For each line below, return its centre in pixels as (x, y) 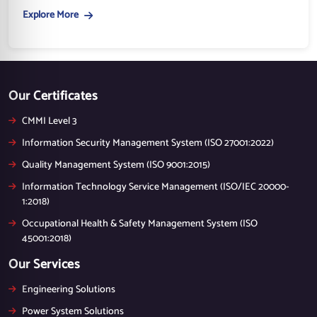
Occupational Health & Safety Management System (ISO (140, 224)
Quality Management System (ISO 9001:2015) (116, 165)
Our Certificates (53, 96)
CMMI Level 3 (50, 121)
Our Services (44, 264)
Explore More (51, 15)
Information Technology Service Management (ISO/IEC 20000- (156, 187)
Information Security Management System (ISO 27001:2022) (148, 143)
